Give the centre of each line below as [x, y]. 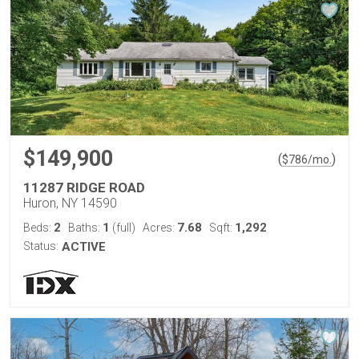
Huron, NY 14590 [70, 203]
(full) [123, 228]
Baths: [85, 228]
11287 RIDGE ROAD [84, 188]
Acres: [160, 228]
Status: [41, 246]
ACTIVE [84, 247]
